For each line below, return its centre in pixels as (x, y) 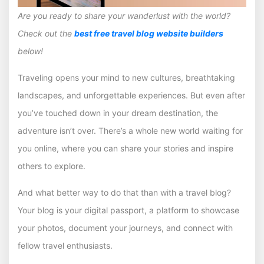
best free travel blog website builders (149, 34)
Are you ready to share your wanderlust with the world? (124, 16)
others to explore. (52, 166)
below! (30, 51)
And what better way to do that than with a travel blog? (124, 193)
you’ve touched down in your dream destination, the (118, 113)
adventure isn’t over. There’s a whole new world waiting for (130, 131)
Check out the (46, 34)
